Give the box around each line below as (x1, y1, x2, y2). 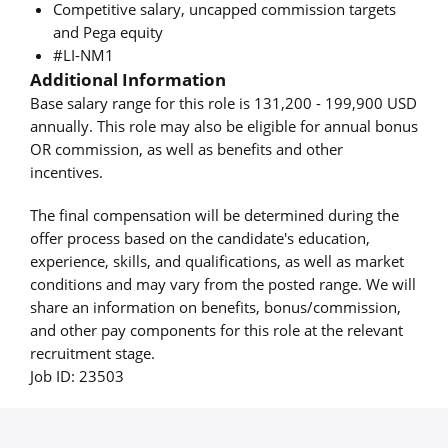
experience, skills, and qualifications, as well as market (30, 251, 404, 272)
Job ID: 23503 (30, 366, 124, 387)
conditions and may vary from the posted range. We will (30, 274, 416, 295)
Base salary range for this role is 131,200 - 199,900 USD (30, 92, 417, 113)
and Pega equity (53, 21, 164, 42)
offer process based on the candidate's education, (30, 228, 370, 249)
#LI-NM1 (53, 44, 115, 65)
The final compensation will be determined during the (30, 205, 399, 226)
